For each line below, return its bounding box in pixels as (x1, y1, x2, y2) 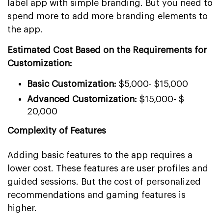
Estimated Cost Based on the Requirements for (7, 45, 207, 55)
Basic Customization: (27, 79, 116, 88)
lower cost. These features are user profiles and (7, 164, 208, 173)
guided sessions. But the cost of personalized (7, 177, 201, 186)
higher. (7, 203, 37, 213)
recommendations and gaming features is (7, 190, 186, 199)
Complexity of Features (7, 126, 106, 135)
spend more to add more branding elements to (7, 11, 208, 21)
